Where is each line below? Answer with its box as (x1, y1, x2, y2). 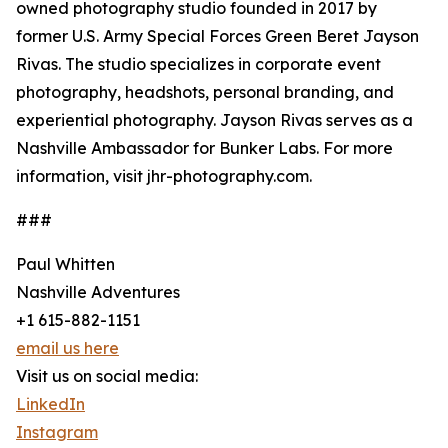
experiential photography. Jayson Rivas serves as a (16, 110, 413, 131)
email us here (16, 338, 119, 359)
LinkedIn (16, 394, 85, 415)
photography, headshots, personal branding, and (16, 82, 394, 103)
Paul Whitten (16, 254, 115, 275)
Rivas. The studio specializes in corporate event (16, 54, 381, 75)
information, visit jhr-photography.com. (16, 166, 312, 187)
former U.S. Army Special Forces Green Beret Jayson (16, 26, 419, 47)
